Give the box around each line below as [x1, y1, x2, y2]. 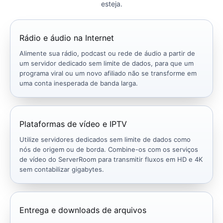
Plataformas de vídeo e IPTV [19, 119, 127, 129]
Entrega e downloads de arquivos [19, 205, 146, 216]
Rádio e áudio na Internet [19, 33, 114, 43]
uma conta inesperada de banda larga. [19, 79, 138, 88]
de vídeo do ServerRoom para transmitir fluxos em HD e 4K [19, 155, 203, 164]
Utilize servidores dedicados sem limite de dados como [19, 135, 191, 144]
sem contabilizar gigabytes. [19, 165, 104, 174]
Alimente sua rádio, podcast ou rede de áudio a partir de [19, 49, 195, 58]
